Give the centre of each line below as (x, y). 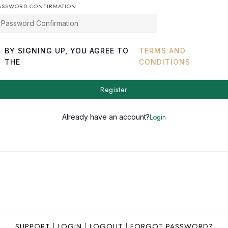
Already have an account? (106, 117)
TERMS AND (162, 51)
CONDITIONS (164, 62)
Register (114, 90)
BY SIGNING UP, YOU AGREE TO (67, 51)
